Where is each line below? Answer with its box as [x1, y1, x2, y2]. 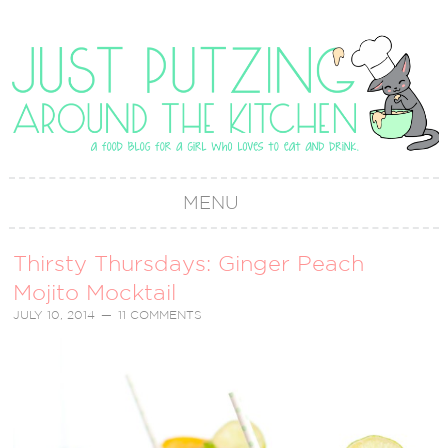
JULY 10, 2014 [13, 307, 96, 322]
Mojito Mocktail [13, 279, 177, 304]
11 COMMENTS [118, 307, 203, 322]
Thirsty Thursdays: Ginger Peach [13, 250, 365, 275]
